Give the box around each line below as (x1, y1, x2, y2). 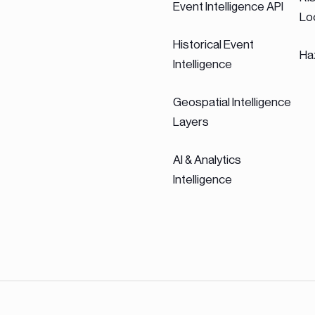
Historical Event (173, 37, 254, 51)
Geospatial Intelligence (173, 95, 291, 109)
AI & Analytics (173, 153, 241, 167)
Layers (173, 115, 209, 129)
